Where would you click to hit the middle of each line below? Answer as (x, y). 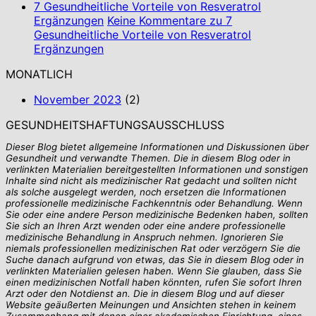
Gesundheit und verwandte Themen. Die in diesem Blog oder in (148, 158)
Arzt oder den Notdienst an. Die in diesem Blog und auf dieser (145, 294)
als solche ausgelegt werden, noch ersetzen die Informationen (146, 192)
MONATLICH (39, 74)
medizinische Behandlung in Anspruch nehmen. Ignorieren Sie (145, 237)
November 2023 (78, 99)
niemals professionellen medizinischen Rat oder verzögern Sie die (153, 249)
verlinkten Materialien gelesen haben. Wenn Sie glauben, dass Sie (154, 271)
